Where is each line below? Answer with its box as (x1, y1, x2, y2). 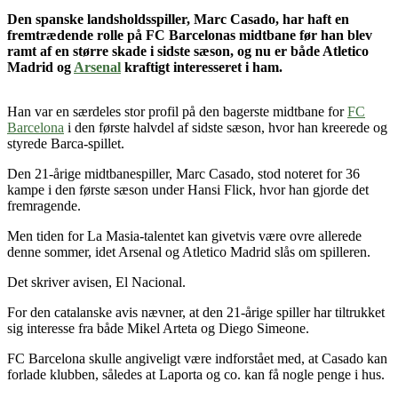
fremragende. (7, 197, 81, 213)
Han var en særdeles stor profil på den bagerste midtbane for (7, 103, 347, 119)
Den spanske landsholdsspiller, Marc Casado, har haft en (7, 11, 349, 27)
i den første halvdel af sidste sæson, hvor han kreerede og (64, 119, 387, 135)
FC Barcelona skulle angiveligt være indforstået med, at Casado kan (7, 350, 387, 366)
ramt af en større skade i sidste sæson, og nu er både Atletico (7, 43, 369, 59)
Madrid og (7, 59, 74, 75)
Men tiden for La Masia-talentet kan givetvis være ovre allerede (7, 227, 362, 243)
